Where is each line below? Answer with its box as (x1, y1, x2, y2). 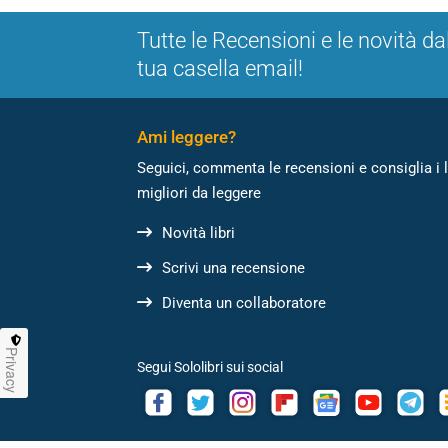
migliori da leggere (137, 184, 261, 202)
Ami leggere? (137, 127, 236, 147)
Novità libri (162, 224, 235, 242)
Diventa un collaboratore (162, 294, 326, 312)
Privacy (2, 347, 22, 393)
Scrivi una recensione (162, 259, 305, 277)
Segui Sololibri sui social (137, 359, 283, 375)
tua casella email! (137, 56, 303, 81)
